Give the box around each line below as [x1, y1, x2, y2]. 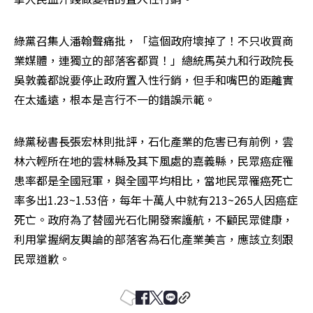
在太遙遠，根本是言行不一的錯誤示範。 [14, 91, 215, 108]
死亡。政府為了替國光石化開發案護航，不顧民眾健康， [14, 211, 293, 228]
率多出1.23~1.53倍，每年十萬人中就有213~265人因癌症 [14, 191, 298, 208]
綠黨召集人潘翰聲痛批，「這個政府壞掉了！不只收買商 [14, 32, 293, 49]
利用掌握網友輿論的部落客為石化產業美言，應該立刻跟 [14, 231, 293, 247]
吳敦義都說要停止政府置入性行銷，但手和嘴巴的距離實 [14, 71, 293, 88]
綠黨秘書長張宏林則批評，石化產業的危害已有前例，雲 [14, 133, 293, 150]
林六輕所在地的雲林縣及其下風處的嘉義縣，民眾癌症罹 [14, 152, 293, 169]
